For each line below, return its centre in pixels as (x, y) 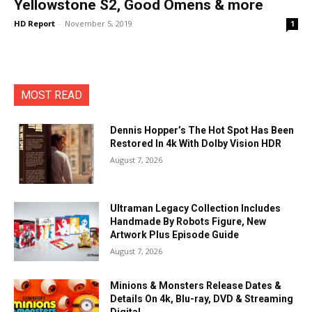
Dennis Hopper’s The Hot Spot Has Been (202, 130)
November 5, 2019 (99, 23)
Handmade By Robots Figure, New (188, 221)
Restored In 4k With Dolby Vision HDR (196, 143)
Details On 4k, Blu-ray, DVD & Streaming (202, 299)
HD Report (34, 23)
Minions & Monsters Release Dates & (196, 286)
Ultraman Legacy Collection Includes (196, 208)
